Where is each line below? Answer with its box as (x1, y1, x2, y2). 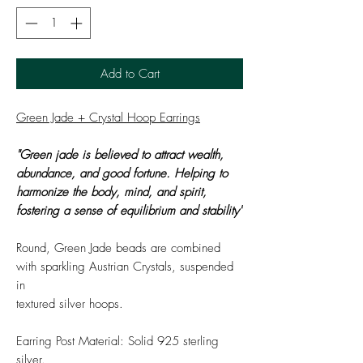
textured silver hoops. (16, 295, 123, 312)
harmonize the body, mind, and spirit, (16, 183, 207, 200)
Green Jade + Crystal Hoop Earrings (16, 109, 200, 126)
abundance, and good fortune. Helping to (16, 164, 228, 181)
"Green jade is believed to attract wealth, (16, 146, 224, 163)
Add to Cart (100, 65, 160, 82)
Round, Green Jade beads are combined (16, 239, 220, 256)
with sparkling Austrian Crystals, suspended (16, 258, 233, 275)
